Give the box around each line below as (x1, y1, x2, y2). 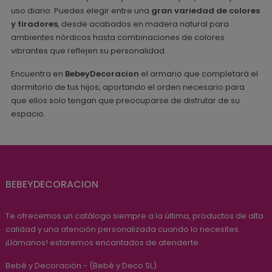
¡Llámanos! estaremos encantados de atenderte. (5, 237, 200, 249)
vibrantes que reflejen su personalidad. (11, 45, 166, 57)
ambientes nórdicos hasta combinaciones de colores (11, 32, 225, 44)
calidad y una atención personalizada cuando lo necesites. (5, 223, 240, 236)
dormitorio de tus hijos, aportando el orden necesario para (11, 81, 245, 93)
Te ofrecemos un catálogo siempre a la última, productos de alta (5, 210, 263, 222)
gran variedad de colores (151, 5, 260, 17)
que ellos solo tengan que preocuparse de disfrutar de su (11, 95, 240, 107)
